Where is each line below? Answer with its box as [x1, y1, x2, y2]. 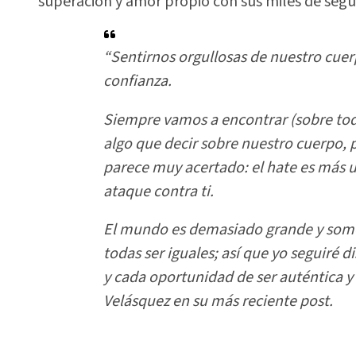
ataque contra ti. [103, 180, 215, 203]
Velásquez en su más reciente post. [103, 290, 334, 313]
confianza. [103, 70, 172, 93]
